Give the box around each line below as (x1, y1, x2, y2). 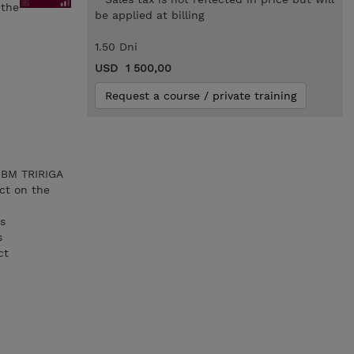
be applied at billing (94, 9, 204, 21)
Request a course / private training (104, 89, 296, 102)
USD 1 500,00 (94, 62, 171, 74)
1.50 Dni (94, 40, 137, 53)
